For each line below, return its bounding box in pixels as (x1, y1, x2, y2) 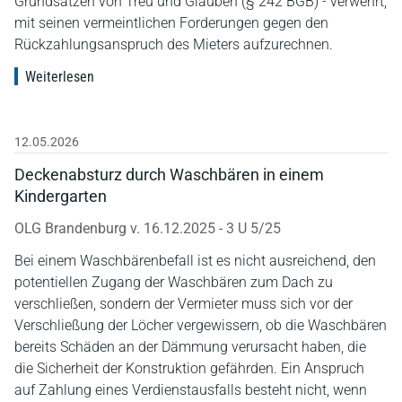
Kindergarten (14, 186, 107, 205)
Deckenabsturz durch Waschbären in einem (14, 164, 324, 184)
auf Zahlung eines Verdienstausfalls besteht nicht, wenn (14, 380, 367, 398)
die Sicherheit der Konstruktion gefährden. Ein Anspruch (14, 359, 364, 377)
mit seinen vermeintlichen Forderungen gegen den (14, 13, 328, 31)
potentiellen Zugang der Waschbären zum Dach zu (14, 273, 333, 291)
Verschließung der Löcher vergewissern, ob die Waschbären (14, 316, 387, 334)
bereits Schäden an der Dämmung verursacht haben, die (14, 337, 366, 355)
